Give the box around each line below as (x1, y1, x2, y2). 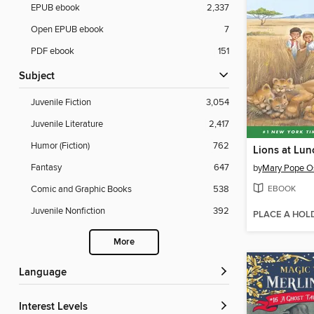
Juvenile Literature (31, 118, 103, 130)
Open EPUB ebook (31, 24, 104, 36)
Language (25, 266, 67, 280)
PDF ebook (31, 46, 74, 57)
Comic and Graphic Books (31, 184, 132, 196)
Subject (25, 70, 55, 83)
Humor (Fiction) (31, 140, 90, 152)
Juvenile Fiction (31, 97, 91, 109)
